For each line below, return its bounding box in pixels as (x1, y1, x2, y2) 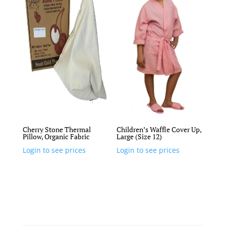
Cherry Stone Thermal (22, 124, 91, 134)
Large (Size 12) (117, 131, 162, 141)
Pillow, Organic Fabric (22, 131, 90, 141)
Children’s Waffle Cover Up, (117, 124, 202, 134)
